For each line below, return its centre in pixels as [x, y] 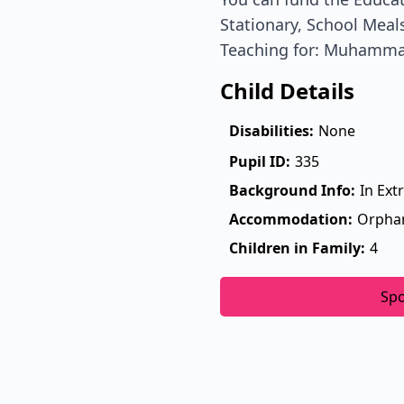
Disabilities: [271, 130]
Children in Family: [297, 248]
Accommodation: [291, 219]
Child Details [287, 90]
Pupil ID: [260, 161]
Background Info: [292, 190]
